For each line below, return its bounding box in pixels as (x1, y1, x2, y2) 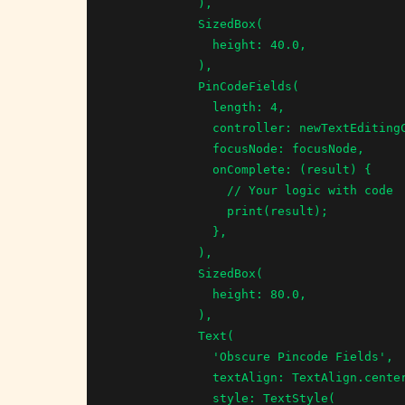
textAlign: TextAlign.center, (111, 370, 212, 384)
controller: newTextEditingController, (111, 120, 212, 135)
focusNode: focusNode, (111, 141, 212, 155)
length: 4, (111, 99, 212, 114)
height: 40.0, (111, 37, 212, 52)
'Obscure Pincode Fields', (111, 349, 212, 363)
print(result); (111, 203, 227, 218)
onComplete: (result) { (111, 162, 212, 176)
